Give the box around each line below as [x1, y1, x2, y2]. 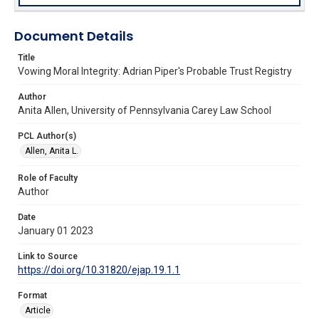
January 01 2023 [18, 224, 93, 236]
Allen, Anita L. [25, 145, 78, 156]
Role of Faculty [18, 172, 78, 183]
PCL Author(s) [18, 130, 76, 141]
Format [18, 290, 47, 300]
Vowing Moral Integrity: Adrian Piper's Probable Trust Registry [18, 65, 292, 77]
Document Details [14, 26, 133, 45]
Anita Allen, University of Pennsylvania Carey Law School [18, 104, 271, 116]
